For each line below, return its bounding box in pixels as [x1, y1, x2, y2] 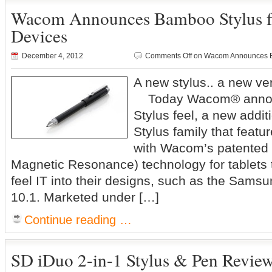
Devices [11, 24, 67, 47]
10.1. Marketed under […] [11, 190, 159, 204]
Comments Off [145, 52, 192, 60]
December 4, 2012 [22, 52, 83, 60]
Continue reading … [24, 213, 132, 226]
